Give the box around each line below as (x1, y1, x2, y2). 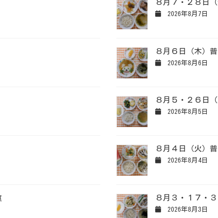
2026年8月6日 (163, 59, 208, 66)
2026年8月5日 (163, 108, 208, 115)
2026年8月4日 (163, 157, 208, 164)
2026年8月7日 (163, 10, 208, 18)
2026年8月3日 (163, 205, 208, 213)
